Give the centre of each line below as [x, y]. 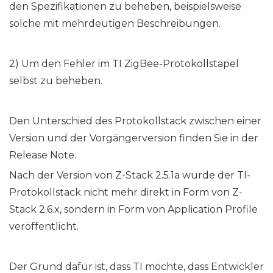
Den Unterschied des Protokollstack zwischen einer [135, 121]
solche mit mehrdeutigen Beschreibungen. [115, 24]
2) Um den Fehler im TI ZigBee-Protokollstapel [124, 64]
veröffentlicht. [44, 227]
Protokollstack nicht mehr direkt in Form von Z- [126, 193]
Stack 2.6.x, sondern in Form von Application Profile [133, 210]
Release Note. [43, 155]
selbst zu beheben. [56, 81]
